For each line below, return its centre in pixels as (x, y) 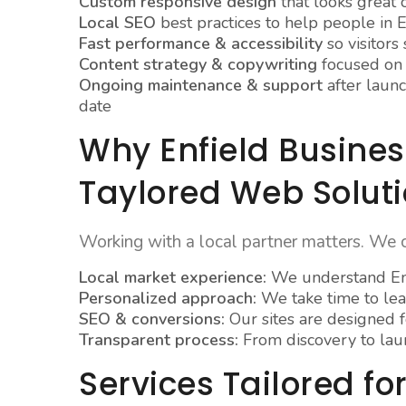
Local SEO (118, 23)
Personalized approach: (168, 298)
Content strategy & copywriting (198, 64)
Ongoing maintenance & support (201, 85)
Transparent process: (159, 340)
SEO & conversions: (152, 319)
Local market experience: (173, 277)
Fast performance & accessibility (201, 43)
